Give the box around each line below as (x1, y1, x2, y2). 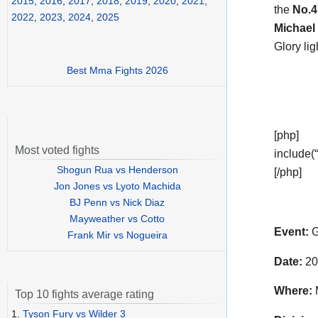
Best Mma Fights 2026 (66, 65, 168, 77)
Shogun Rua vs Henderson (56, 164, 178, 176)
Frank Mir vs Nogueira (67, 229, 168, 241)
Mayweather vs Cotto (70, 213, 165, 225)
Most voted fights (15, 144, 99, 157)
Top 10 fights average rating (15, 288, 154, 301)
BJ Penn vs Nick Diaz (70, 197, 165, 209)
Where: (274, 285, 312, 297)
